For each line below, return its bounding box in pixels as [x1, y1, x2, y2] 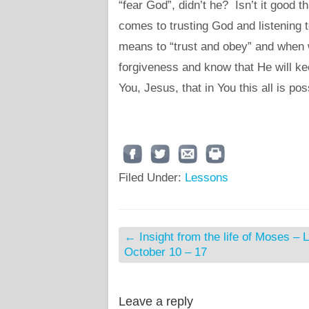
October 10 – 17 [124, 246, 207, 259]
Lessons [185, 171, 228, 184]
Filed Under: [119, 171, 185, 184]
